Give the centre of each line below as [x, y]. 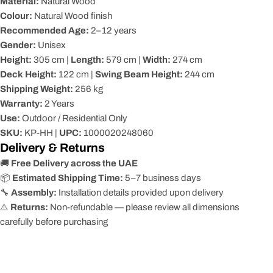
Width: [157, 60]
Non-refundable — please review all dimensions [144, 207]
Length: [87, 60]
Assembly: [34, 193]
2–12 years [113, 30]
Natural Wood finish [72, 16]
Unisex [51, 45]
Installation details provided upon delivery [140, 193]
